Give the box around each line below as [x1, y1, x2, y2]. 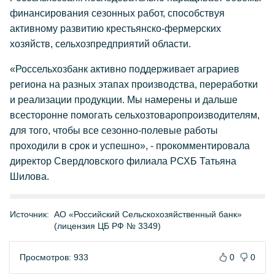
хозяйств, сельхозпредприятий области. [10, 39, 191, 49]
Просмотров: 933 [20, 252, 88, 262]
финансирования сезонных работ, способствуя [10, 8, 225, 18]
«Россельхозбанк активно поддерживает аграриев [10, 64, 239, 74]
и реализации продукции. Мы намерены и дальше [10, 95, 238, 105]
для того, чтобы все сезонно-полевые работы [10, 125, 218, 136]
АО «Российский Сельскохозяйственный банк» [54, 209, 242, 219]
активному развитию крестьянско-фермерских [10, 23, 221, 34]
